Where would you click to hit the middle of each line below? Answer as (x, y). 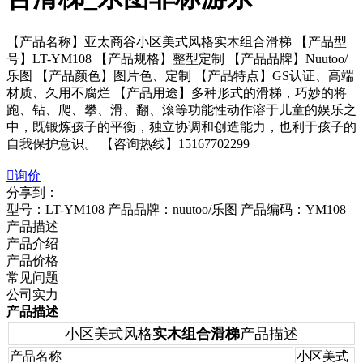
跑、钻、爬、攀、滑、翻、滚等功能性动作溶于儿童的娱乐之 (181, 109)
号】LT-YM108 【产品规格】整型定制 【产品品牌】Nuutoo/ (177, 58)
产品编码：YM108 (293, 209)
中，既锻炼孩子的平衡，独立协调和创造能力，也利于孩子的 (181, 126)
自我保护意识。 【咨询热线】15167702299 (128, 143)
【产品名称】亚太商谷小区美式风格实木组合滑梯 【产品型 (177, 41)
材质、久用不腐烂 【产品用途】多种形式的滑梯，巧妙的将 (177, 92)
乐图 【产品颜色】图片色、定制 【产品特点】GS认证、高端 (180, 75)
